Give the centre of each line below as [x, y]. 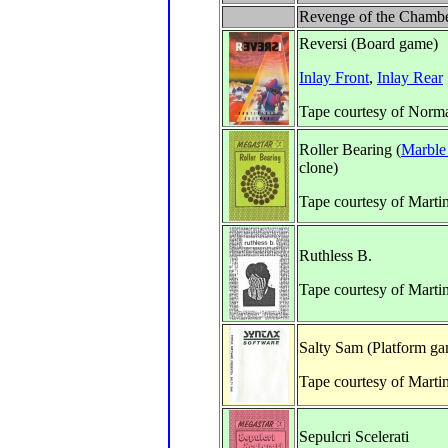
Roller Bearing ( [350, 149]
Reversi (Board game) [368, 43]
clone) [318, 167]
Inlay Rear [410, 77]
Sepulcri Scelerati [354, 436]
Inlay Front [334, 77]
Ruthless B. [335, 255]
